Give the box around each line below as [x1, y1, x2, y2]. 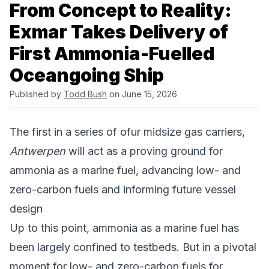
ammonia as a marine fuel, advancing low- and [10, 163, 241, 177]
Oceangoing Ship [10, 64, 164, 86]
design [10, 202, 43, 215]
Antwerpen [10, 144, 65, 157]
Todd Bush [64, 88, 107, 99]
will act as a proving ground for [65, 144, 223, 157]
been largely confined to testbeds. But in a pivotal [10, 240, 256, 253]
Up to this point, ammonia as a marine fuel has [10, 221, 239, 234]
